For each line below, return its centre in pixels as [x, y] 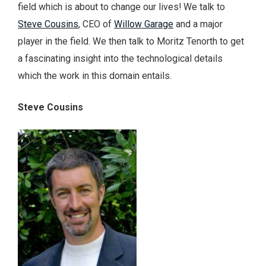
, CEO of [96, 24]
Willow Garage [144, 24]
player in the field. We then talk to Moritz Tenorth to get [131, 41]
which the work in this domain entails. [95, 75]
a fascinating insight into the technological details [120, 58]
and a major [198, 24]
